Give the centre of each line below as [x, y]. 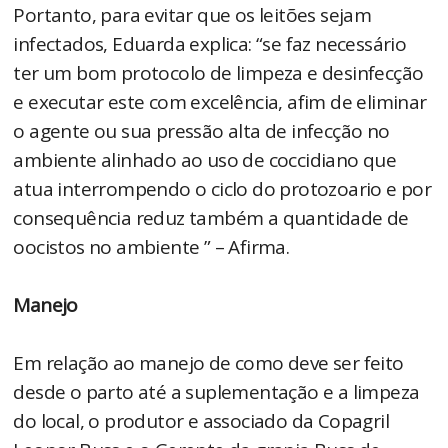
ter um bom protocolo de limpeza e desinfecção [218, 73]
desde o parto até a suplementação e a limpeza [216, 392]
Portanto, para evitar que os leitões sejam [192, 15]
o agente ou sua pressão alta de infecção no [201, 131]
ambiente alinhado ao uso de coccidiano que [205, 160]
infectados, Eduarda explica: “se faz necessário [210, 44]
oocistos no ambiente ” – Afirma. [151, 247]
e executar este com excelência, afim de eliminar [220, 102]
